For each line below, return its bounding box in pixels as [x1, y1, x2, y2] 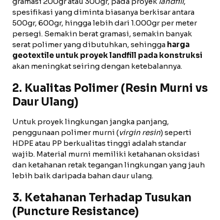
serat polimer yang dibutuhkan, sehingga [12, 40, 167, 49]
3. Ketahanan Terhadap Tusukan [12, 191, 192, 204]
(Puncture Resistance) [12, 205, 139, 218]
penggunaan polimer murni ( [12, 128, 119, 137]
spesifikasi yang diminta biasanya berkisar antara [12, 7, 194, 17]
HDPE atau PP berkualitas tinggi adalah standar [12, 138, 186, 148]
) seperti [161, 128, 192, 137]
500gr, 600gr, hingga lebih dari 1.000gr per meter [12, 18, 197, 27]
